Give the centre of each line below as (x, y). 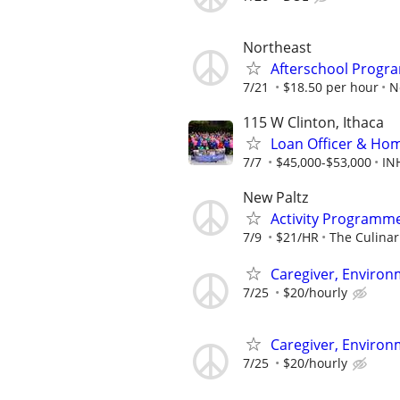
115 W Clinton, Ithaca (313, 122)
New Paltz (275, 197)
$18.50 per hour (331, 87)
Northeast (277, 47)
